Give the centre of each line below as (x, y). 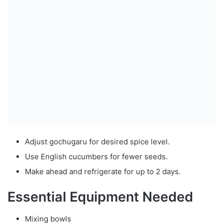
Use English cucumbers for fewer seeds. (96, 156)
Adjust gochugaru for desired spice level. (97, 141)
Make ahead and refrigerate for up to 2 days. (103, 171)
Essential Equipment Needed (100, 197)
